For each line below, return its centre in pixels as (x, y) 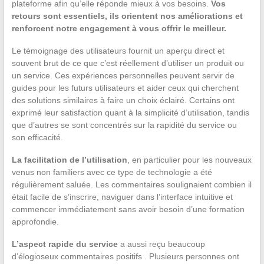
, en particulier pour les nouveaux (189, 160)
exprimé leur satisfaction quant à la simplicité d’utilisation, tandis (130, 113)
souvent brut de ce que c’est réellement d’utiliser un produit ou (128, 63)
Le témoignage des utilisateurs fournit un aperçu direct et (118, 51)
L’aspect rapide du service (65, 244)
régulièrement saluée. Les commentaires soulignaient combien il (131, 184)
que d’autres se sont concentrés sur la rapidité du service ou (124, 125)
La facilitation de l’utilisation (69, 160)
